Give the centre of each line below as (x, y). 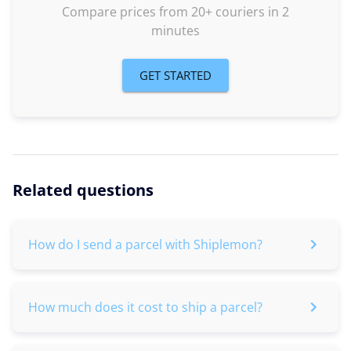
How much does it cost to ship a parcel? (145, 307)
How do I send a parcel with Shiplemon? (145, 244)
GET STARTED (175, 75)
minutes (175, 31)
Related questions (83, 190)
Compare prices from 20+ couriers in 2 (175, 12)
